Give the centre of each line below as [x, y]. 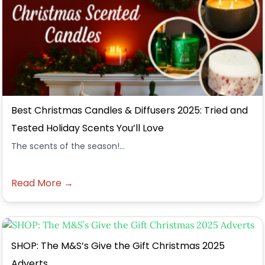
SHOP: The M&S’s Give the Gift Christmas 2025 [118, 246]
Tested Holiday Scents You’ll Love [88, 128]
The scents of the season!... [68, 146]
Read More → [42, 183]
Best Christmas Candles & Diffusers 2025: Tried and [130, 110]
